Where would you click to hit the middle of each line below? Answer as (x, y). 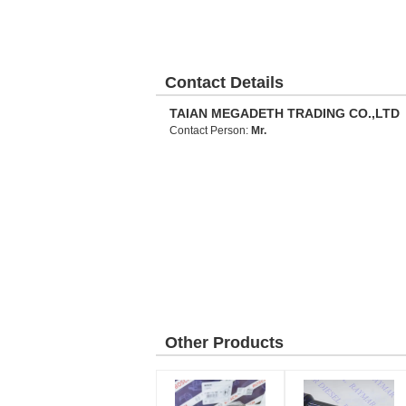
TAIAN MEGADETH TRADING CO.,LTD (285, 113)
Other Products (224, 343)
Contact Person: (210, 130)
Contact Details (224, 82)
